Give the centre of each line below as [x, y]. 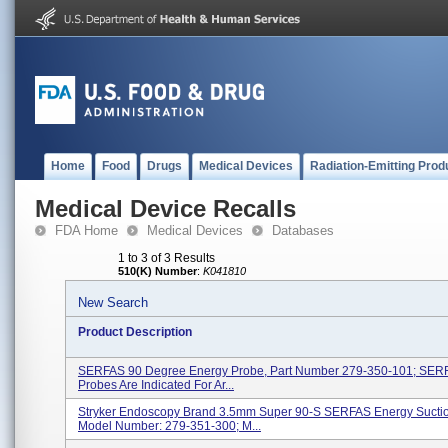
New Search [113, 302]
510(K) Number [157, 271]
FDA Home [86, 230]
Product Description [135, 332]
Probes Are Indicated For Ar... [156, 385]
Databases [303, 230]
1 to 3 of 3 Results [166, 258]
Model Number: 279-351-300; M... [169, 426]
